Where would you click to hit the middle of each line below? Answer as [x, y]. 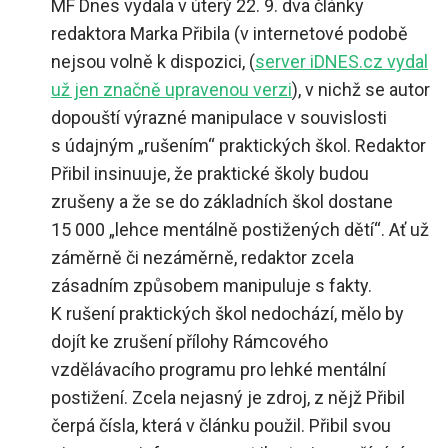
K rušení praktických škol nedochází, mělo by [227, 313]
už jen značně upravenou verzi [171, 89]
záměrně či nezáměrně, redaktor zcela [202, 257]
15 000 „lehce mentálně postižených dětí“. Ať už [240, 229]
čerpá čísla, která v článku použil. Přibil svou [221, 425]
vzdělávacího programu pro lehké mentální [218, 369]
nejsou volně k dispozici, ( [153, 61]
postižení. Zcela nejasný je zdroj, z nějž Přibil [228, 397]
